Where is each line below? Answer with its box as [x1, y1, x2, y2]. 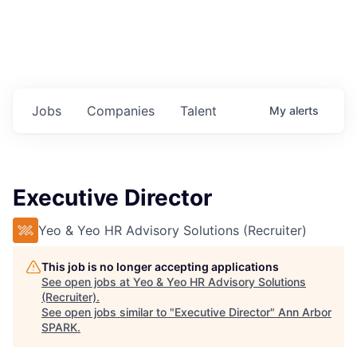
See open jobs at [41, 275, 133, 289]
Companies [87, 103, 155, 120]
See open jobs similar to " [41, 305, 175, 320]
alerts [289, 104, 319, 118]
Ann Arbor [278, 305, 331, 320]
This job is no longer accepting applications [41, 260, 279, 274]
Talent [180, 103, 217, 120]
